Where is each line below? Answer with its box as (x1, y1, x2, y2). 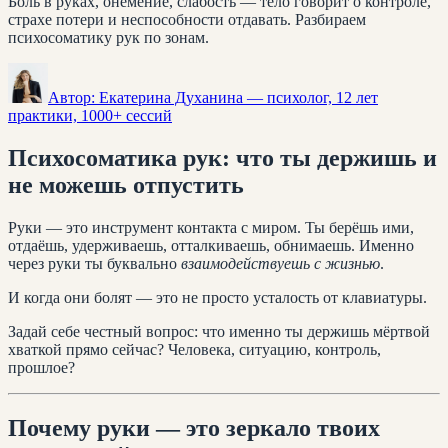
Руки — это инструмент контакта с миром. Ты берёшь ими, (8, 218, 414, 236)
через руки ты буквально (8, 254, 181, 272)
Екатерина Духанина (99, 88, 243, 106)
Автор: (48, 88, 95, 106)
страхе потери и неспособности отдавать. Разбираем (8, 10, 366, 28)
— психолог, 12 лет (247, 88, 378, 106)
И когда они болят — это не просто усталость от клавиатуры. (8, 288, 427, 306)
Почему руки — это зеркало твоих (8, 414, 380, 441)
